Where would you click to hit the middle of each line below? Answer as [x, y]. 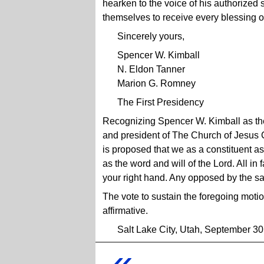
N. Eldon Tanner [151, 69]
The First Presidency [161, 102]
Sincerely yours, [151, 36]
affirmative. [125, 211]
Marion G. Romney [156, 83]
